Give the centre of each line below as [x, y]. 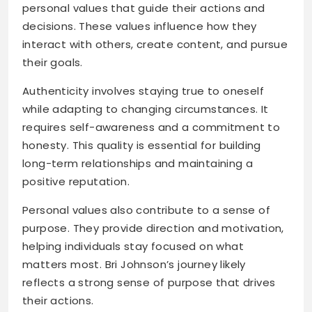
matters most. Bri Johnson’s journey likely [134, 265]
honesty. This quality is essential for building [142, 146]
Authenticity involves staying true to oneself [143, 91]
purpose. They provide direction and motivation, [153, 228]
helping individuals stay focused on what [133, 247]
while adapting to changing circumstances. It [146, 109]
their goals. [53, 63]
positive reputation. [76, 182]
